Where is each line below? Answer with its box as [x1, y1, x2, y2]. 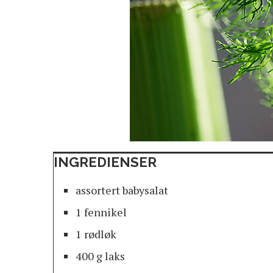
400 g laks [76, 248, 125, 263]
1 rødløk [76, 226, 116, 241]
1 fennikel [76, 204, 127, 219]
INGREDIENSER [54, 154, 157, 170]
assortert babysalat [76, 182, 168, 197]
